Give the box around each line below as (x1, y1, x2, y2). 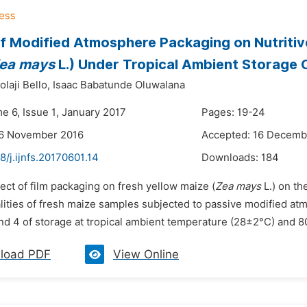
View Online (113, 247, 179, 261)
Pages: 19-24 (201, 106, 265, 119)
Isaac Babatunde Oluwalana (53, 79, 185, 91)
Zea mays (215, 180, 261, 193)
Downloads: (201, 151, 261, 164)
